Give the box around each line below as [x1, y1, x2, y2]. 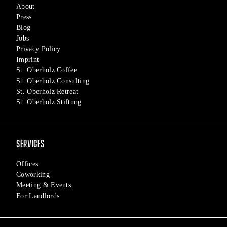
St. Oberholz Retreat [16, 88, 79, 96]
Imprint [16, 56, 40, 64]
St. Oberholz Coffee [16, 66, 78, 74]
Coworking [16, 171, 50, 179]
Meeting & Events [16, 181, 71, 190]
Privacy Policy [16, 45, 61, 53]
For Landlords [16, 192, 60, 200]
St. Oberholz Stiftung [16, 98, 82, 106]
